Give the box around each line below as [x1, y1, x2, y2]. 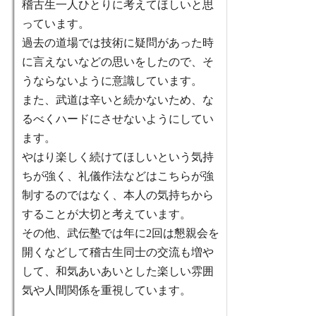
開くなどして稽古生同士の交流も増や [22, 246, 214, 259]
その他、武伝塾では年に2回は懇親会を [22, 227, 219, 240]
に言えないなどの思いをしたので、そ [22, 56, 214, 68]
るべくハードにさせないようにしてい [22, 113, 214, 126]
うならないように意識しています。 [22, 75, 202, 87]
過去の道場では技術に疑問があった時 [22, 37, 214, 49]
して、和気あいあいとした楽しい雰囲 [22, 265, 214, 278]
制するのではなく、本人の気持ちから [22, 189, 214, 202]
